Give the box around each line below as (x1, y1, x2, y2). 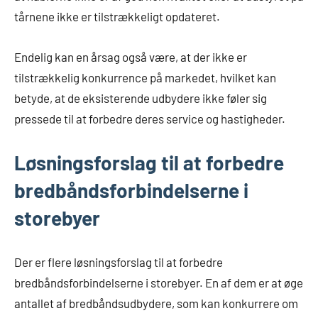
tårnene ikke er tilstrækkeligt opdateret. (14, 9, 220, 24)
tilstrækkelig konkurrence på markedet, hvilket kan (14, 70, 276, 85)
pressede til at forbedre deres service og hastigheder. (14, 111, 285, 126)
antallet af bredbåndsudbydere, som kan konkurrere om (14, 296, 298, 311)
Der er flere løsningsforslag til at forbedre (14, 255, 223, 270)
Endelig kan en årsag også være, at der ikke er (14, 50, 247, 65)
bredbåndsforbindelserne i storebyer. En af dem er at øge (14, 275, 303, 290)
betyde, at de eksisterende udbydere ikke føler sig (14, 91, 267, 106)
